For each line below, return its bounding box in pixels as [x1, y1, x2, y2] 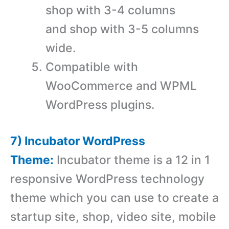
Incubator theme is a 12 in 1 [54, 153, 210, 168]
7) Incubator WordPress [10, 134, 145, 149]
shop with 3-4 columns [45, 3, 175, 17]
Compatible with [45, 59, 138, 74]
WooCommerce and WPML [45, 78, 197, 93]
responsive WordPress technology [10, 172, 204, 187]
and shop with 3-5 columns [45, 21, 199, 36]
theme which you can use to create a [10, 191, 219, 205]
